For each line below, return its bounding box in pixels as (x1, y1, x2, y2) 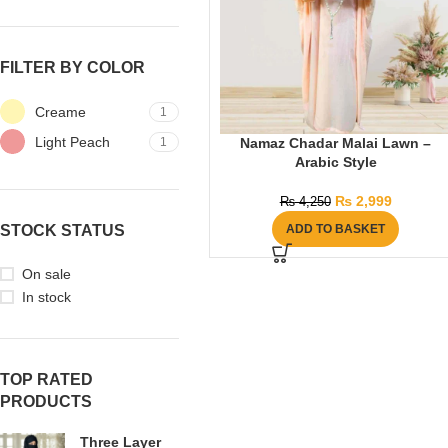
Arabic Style (294, 154, 377, 171)
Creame (35, 103, 86, 120)
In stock (22, 289, 71, 305)
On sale (22, 266, 71, 282)
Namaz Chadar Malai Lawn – (240, 135, 432, 152)
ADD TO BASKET (286, 222, 386, 237)
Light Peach (35, 133, 110, 150)
